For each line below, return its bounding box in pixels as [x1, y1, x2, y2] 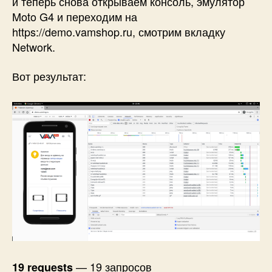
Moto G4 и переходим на [12, 8, 137, 25]
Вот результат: [12, 67, 86, 84]
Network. [12, 39, 55, 55]
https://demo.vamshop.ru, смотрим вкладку [12, 24, 225, 40]
